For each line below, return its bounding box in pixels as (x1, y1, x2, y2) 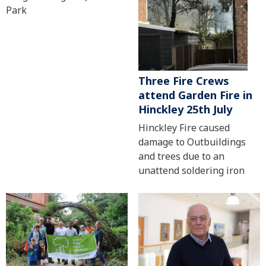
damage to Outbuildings (138, 135, 246, 149)
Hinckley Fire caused (138, 121, 230, 135)
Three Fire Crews (138, 74, 229, 88)
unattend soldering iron (138, 164, 245, 178)
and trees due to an (138, 150, 224, 163)
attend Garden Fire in (138, 88, 252, 103)
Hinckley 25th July (138, 102, 232, 117)
